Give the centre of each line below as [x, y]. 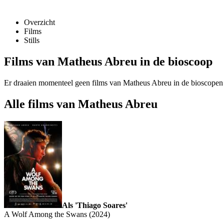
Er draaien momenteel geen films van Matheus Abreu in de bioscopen [113, 83]
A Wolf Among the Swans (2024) [57, 214]
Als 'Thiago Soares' [95, 205]
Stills [32, 40]
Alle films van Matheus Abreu [81, 104]
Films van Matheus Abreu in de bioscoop [108, 62]
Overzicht [39, 22]
